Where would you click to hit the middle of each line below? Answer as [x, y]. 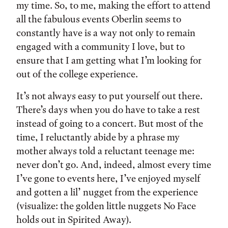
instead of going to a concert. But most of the [110, 123]
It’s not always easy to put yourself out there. [109, 96]
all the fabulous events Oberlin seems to [99, 19]
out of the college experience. [78, 74]
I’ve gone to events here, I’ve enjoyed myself [108, 178]
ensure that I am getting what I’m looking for [109, 60]
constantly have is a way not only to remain [106, 33]
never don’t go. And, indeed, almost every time [114, 165]
